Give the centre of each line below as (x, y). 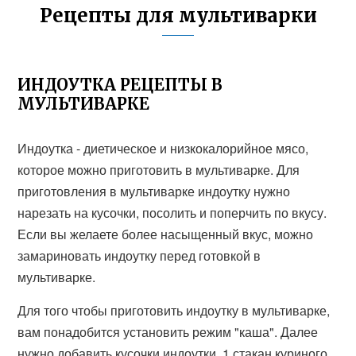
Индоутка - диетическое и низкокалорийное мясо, (163, 148)
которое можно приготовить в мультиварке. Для (159, 170)
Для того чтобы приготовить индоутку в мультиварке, (174, 310)
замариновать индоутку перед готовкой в (139, 255)
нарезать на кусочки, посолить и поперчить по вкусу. (172, 213)
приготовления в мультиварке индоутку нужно (154, 191)
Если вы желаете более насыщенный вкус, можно (166, 234)
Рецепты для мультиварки (178, 15)
